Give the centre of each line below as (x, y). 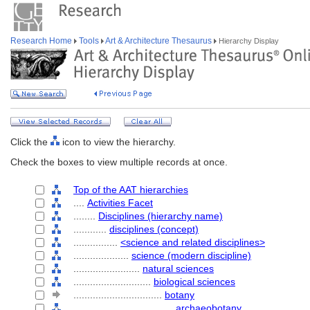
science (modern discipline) (191, 255)
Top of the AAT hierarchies (131, 190)
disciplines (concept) (154, 229)
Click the (30, 142)
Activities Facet (120, 203)
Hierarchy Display (248, 41)
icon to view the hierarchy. (118, 142)
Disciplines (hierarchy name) (161, 216)
